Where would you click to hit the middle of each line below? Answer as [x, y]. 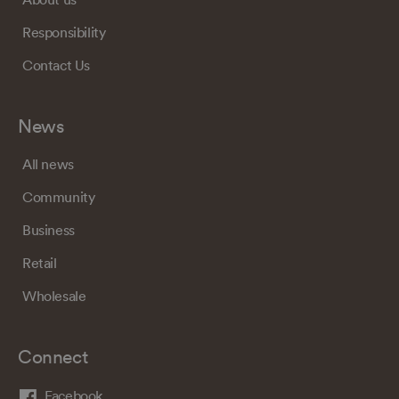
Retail [40, 263]
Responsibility [64, 32]
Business [49, 230]
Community [59, 197]
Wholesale [54, 296]
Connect [53, 357]
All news [48, 164]
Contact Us [56, 65]
